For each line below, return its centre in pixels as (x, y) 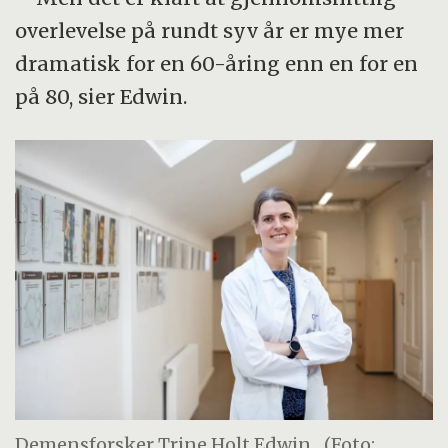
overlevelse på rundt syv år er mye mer (210, 31)
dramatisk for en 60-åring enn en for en (217, 64)
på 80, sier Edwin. (101, 97)
